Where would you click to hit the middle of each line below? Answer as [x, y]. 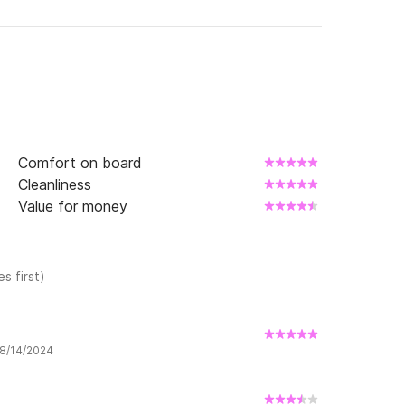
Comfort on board [80, 163]
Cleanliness [55, 184]
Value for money [73, 206]
